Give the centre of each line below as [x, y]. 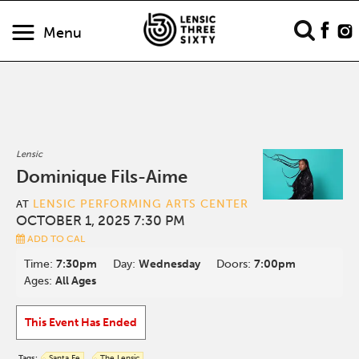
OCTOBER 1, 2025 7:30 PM [101, 220]
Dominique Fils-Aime [102, 177]
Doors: [236, 264]
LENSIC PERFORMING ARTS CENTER [141, 204]
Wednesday [170, 264]
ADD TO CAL [55, 239]
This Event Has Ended [81, 323]
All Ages [76, 281]
